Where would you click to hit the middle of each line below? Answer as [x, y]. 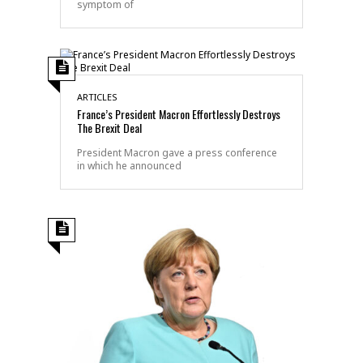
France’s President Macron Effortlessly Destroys [179, 113]
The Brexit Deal [109, 127]
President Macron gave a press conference [177, 152]
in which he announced [129, 165]
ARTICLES [97, 96]
